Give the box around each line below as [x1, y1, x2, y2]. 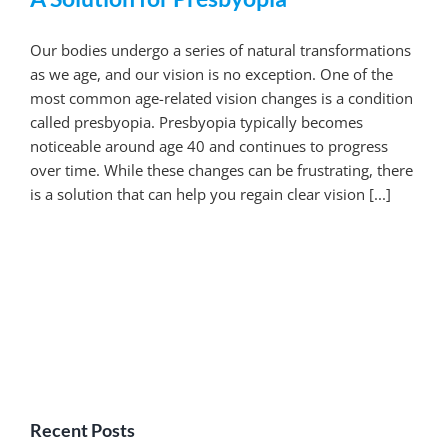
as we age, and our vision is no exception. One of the [30, 64, 393, 85]
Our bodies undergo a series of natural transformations [30, 40, 411, 61]
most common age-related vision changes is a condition [30, 88, 413, 109]
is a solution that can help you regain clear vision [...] [30, 184, 391, 205]
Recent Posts [30, 419, 135, 442]
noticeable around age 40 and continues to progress [30, 136, 388, 157]
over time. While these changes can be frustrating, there [30, 160, 413, 181]
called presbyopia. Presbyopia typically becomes [30, 112, 363, 133]
